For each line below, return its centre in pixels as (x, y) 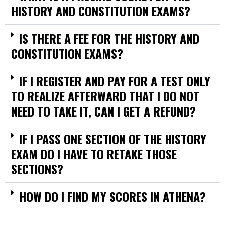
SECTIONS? (37, 169)
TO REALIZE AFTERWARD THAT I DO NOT (105, 96)
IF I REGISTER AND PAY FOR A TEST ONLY (115, 81)
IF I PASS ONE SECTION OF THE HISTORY (113, 139)
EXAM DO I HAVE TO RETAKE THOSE (94, 154)
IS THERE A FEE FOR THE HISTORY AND (109, 38)
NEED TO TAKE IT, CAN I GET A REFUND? (103, 111)
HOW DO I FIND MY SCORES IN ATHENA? (113, 196)
